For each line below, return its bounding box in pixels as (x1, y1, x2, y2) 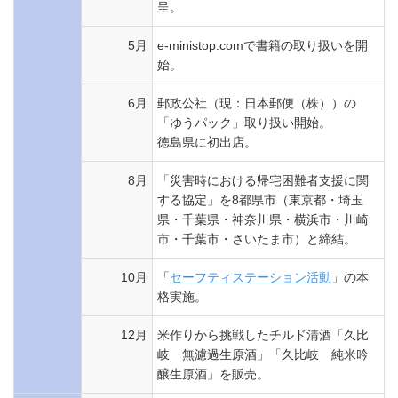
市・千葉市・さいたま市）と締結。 (157, 232, 356, 246)
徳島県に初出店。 (157, 135, 257, 149)
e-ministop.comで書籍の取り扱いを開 (157, 38, 368, 52)
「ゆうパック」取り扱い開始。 (157, 115, 331, 130)
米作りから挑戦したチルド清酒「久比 (157, 328, 369, 342)
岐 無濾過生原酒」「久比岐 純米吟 (157, 347, 369, 362)
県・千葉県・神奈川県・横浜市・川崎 (157, 212, 369, 227)
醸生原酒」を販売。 (157, 367, 269, 381)
